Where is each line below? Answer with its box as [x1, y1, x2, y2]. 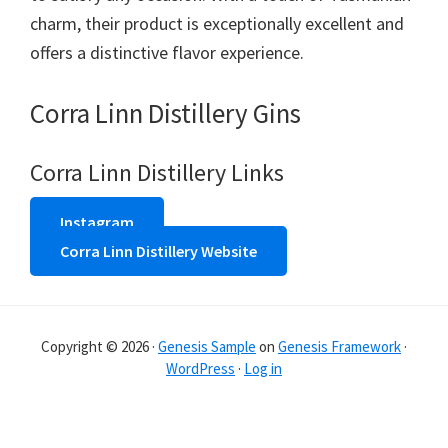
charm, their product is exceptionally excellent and [30, 12, 404, 35]
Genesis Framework [278, 337, 401, 356]
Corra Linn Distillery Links [30, 157, 284, 188]
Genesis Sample [158, 337, 256, 356]
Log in [244, 359, 282, 378]
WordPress [166, 359, 235, 378]
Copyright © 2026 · [41, 337, 158, 356]
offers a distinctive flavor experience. [30, 41, 304, 64]
